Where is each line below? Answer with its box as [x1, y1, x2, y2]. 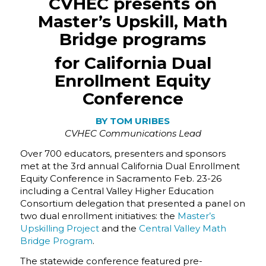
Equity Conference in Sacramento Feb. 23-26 [20, 173, 221, 184]
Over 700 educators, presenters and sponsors [20, 148, 226, 159]
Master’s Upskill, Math [38, 11, 228, 31]
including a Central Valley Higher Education [20, 185, 214, 197]
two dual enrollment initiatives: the [20, 210, 178, 221]
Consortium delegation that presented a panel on [20, 198, 245, 209]
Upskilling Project [20, 223, 99, 234]
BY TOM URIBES [96, 115, 170, 127]
